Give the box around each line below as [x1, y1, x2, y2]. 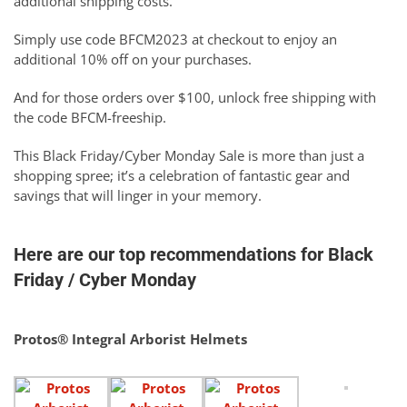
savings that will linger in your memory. [14, 186, 262, 205]
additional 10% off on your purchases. [14, 50, 252, 69]
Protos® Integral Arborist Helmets [14, 330, 247, 349]
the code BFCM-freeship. [14, 108, 166, 127]
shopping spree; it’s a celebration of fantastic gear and [14, 166, 350, 185]
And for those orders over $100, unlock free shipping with [14, 88, 376, 107]
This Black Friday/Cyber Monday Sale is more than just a [14, 146, 364, 165]
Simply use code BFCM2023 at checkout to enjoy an [14, 30, 337, 49]
